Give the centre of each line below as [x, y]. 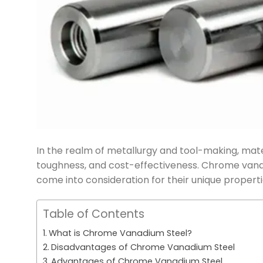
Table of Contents [94, 214]
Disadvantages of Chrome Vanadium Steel [143, 247]
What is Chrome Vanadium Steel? [120, 233]
